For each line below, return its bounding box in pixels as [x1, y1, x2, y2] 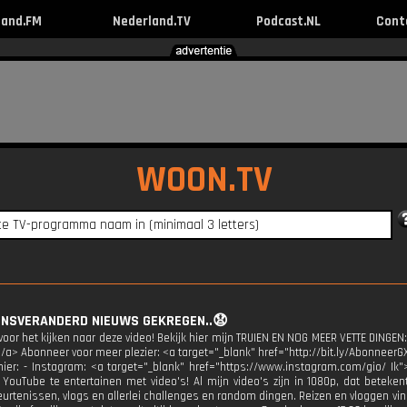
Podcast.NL [255, 13, 321, 30]
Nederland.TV [112, 13, 191, 30]
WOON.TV [136, 157, 273, 203]
